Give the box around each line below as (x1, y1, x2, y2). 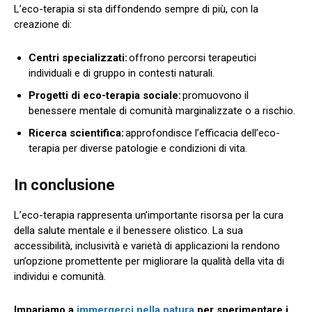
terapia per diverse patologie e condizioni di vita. (29, 141, 250, 155)
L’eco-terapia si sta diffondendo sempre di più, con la (14, 2, 258, 15)
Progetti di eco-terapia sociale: (29, 88, 181, 102)
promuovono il (181, 88, 249, 102)
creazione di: (14, 17, 75, 31)
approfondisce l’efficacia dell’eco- (124, 126, 280, 139)
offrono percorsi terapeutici (127, 51, 256, 64)
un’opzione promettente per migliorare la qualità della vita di (14, 254, 284, 267)
